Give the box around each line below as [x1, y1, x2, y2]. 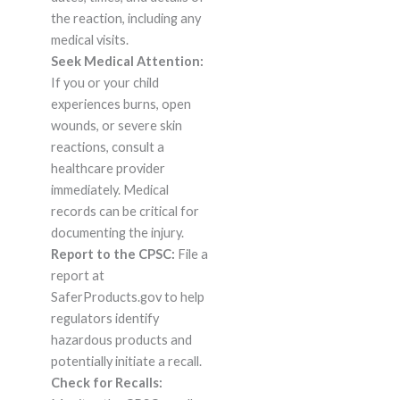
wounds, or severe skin [50, 118, 182, 134]
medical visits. [50, 32, 129, 48]
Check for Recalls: [50, 375, 162, 391]
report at [50, 268, 104, 284]
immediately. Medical [50, 182, 169, 198]
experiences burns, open [50, 96, 191, 112]
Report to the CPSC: [50, 246, 175, 262]
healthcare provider [50, 161, 165, 177]
